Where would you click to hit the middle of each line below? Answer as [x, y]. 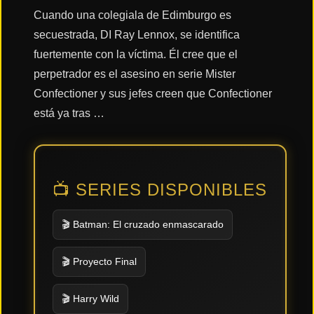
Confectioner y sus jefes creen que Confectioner [153, 93]
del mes [31, 293]
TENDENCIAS [43, 206]
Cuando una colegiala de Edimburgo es [132, 15]
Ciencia [30, 145]
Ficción [30, 155]
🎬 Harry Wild [90, 298]
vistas [26, 283]
